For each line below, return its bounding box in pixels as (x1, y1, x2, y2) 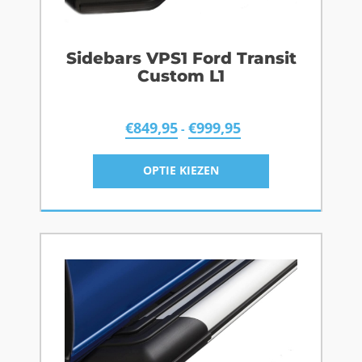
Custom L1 (137, 66, 225, 86)
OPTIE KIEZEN (143, 162, 219, 179)
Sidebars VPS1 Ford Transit (65, 48, 297, 69)
